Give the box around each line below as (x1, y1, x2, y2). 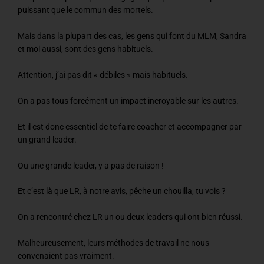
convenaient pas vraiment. (18, 251, 114, 261)
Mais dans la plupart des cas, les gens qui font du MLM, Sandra (18, 31, 246, 41)
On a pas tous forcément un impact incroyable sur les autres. (18, 95, 239, 105)
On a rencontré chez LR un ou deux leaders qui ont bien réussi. (18, 212, 243, 222)
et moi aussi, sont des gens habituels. (18, 44, 153, 54)
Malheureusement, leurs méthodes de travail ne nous (18, 238, 209, 248)
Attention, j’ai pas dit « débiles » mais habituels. (18, 70, 188, 80)
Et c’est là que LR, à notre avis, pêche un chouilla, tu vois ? (18, 186, 226, 196)
